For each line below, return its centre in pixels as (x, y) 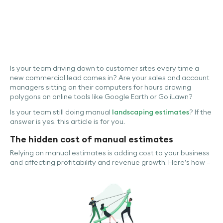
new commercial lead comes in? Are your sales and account (110, 78)
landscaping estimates (151, 112)
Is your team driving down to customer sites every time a (105, 68)
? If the (200, 112)
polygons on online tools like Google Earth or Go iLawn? (101, 97)
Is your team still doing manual (61, 112)
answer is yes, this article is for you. (67, 121)
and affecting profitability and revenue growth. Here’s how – (110, 162)
